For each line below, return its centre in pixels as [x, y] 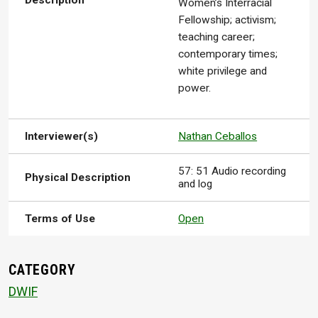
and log [196, 184]
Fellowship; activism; [227, 20]
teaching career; [217, 37]
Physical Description [78, 178]
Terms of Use [60, 219]
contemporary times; [228, 54]
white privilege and [223, 71]
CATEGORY [42, 270]
